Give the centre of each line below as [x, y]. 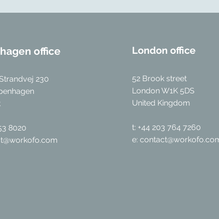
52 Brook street [159, 78]
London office [164, 50]
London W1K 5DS [163, 91]
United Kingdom [161, 103]
